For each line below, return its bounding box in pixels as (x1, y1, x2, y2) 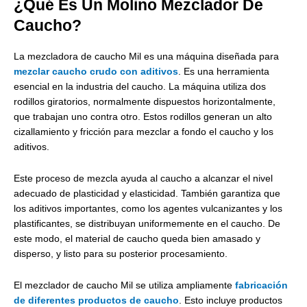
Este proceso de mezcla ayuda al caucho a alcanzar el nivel (14, 173, 273, 184)
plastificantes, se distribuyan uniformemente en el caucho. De (14, 219, 280, 230)
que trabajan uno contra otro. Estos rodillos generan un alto (14, 112, 272, 123)
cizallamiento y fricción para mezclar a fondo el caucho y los (14, 127, 273, 138)
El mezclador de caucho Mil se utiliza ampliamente (14, 280, 235, 291)
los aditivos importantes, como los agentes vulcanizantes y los (14, 204, 282, 214)
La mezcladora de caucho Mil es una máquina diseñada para (14, 51, 279, 62)
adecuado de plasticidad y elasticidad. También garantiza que (14, 188, 280, 199)
